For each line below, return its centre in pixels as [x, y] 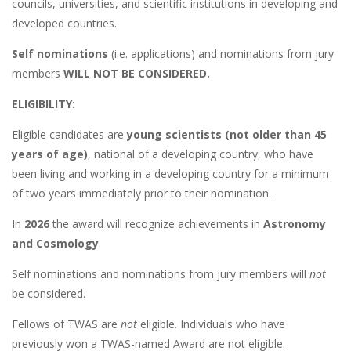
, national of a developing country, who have [201, 154]
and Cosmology [55, 244]
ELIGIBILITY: [43, 104]
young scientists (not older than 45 [227, 135]
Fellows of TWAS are [66, 324]
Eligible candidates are [69, 135]
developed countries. [64, 24]
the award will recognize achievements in [158, 224]
